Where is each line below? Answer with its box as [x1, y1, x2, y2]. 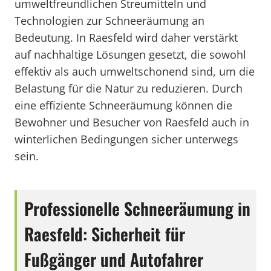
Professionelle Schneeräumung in [24, 196, 250, 221]
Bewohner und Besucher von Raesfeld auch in [15, 115, 249, 129]
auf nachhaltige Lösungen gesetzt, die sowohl [15, 47, 246, 62]
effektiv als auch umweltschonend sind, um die [15, 64, 255, 79]
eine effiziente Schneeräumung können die [15, 98, 232, 113]
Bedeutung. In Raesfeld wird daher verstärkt [15, 30, 238, 45]
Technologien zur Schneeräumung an [15, 13, 204, 28]
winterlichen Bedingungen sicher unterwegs [15, 132, 238, 146]
